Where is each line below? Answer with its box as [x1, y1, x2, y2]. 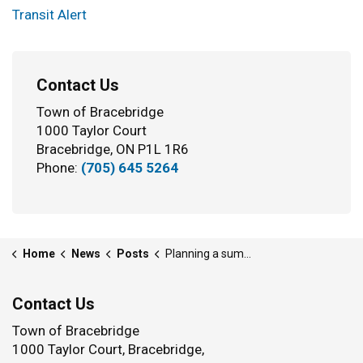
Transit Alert [12, 6, 87, 23]
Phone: [36, 160, 81, 176]
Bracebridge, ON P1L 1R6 [36, 141, 189, 157]
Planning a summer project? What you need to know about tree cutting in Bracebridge [164, 247, 244, 260]
